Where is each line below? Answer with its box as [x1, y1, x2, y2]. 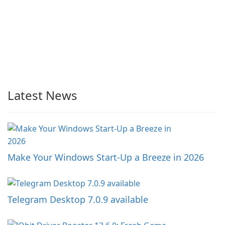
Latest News [8, 87, 77, 103]
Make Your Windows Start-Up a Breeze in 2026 [8, 151, 204, 163]
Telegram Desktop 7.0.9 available [8, 193, 148, 205]
